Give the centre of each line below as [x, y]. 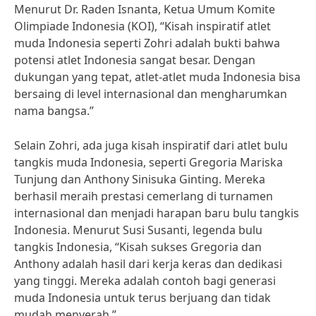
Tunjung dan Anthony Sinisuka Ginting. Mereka [140, 179]
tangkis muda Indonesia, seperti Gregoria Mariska [148, 162]
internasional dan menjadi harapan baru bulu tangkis [157, 213]
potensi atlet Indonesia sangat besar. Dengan [135, 60]
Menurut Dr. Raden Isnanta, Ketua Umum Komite [145, 9]
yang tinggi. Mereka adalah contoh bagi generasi [145, 281]
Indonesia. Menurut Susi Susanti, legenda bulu [138, 230]
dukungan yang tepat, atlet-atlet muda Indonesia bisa [157, 77]
